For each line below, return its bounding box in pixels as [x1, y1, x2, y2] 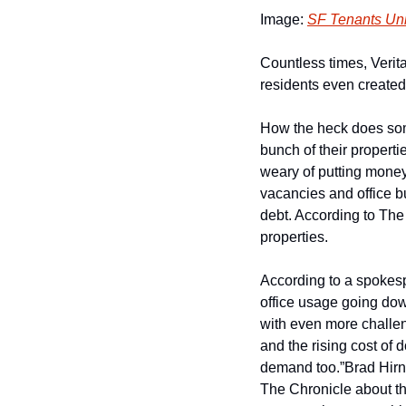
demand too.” [260, 360, 344, 375]
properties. [260, 229, 328, 245]
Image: [260, 12, 307, 27]
